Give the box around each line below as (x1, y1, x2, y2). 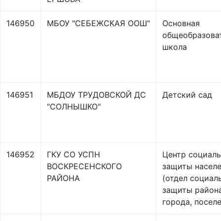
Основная (162, 18, 200, 28)
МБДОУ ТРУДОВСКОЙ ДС (47, 90, 146, 100)
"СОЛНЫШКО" (47, 102, 101, 111)
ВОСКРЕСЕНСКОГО (47, 161, 122, 171)
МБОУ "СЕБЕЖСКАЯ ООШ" (47, 18, 150, 28)
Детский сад (162, 90, 212, 100)
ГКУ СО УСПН (47, 149, 100, 159)
